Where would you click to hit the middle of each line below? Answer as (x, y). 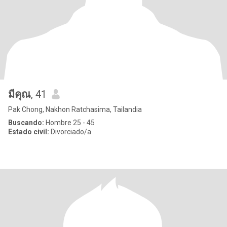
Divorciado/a (70, 132)
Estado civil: (29, 132)
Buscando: (26, 123)
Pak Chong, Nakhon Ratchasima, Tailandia (75, 109)
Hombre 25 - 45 (69, 123)
